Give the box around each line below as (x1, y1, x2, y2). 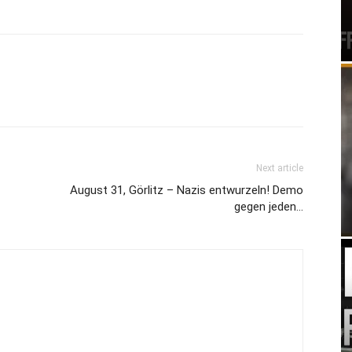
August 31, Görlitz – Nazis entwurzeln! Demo (70, 183, 303, 197)
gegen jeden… (234, 200, 303, 214)
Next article (256, 163, 303, 174)
